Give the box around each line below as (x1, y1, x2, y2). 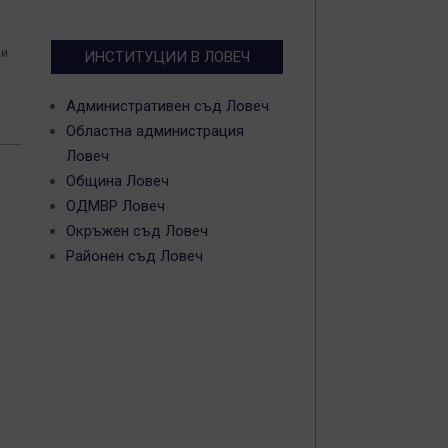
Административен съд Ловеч (66, 97, 269, 115)
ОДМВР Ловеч (66, 197, 165, 215)
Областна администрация (66, 122, 244, 140)
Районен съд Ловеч (66, 247, 203, 265)
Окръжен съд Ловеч (66, 222, 208, 240)
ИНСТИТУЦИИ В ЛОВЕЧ (84, 48, 250, 66)
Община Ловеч (66, 172, 169, 190)
